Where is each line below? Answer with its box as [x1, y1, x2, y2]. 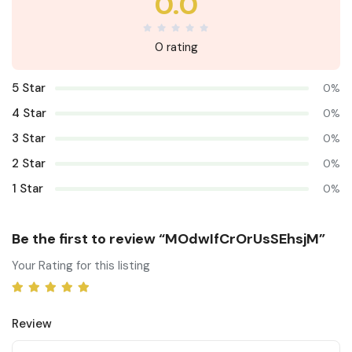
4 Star [12, 105, 46, 121]
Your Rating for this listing [12, 258, 150, 273]
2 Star [12, 156, 46, 171]
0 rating [154, 39, 198, 55]
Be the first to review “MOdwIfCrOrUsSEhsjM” [12, 229, 325, 248]
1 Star [12, 181, 43, 196]
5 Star [12, 80, 46, 96]
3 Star [12, 130, 46, 146]
